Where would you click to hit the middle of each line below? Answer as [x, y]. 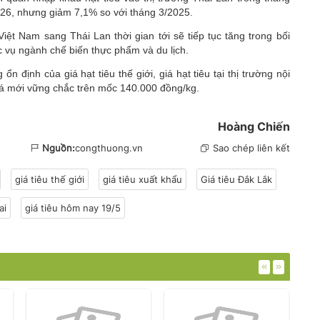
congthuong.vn [109, 147]
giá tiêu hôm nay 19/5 [73, 207]
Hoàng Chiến [254, 126]
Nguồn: [59, 147]
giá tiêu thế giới [50, 179]
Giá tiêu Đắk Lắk [236, 179]
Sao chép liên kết [251, 147]
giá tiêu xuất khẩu [142, 179]
